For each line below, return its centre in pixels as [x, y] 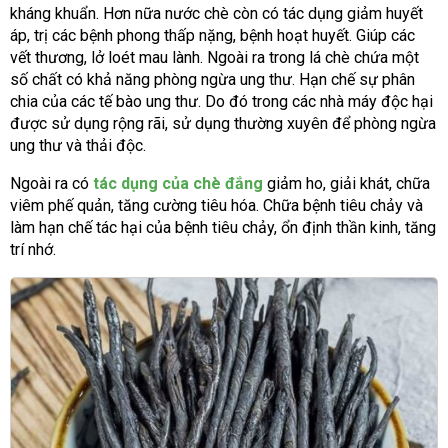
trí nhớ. [33, 249]
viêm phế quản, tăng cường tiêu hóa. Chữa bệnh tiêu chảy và [216, 205]
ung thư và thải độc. [78, 145]
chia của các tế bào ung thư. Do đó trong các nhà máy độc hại [221, 101]
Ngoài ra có [51, 183]
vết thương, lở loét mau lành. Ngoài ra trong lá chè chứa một [214, 57]
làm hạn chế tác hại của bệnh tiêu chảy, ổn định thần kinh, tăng [223, 227]
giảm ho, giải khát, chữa [346, 183]
